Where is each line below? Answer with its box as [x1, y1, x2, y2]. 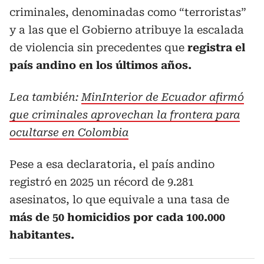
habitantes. [9, 229, 74, 241]
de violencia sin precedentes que [9, 41, 187, 54]
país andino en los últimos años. [9, 59, 192, 71]
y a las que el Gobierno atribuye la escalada [9, 24, 244, 36]
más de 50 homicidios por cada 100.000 [9, 211, 225, 223]
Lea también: [9, 91, 81, 103]
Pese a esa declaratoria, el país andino [9, 158, 214, 170]
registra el [187, 41, 245, 54]
